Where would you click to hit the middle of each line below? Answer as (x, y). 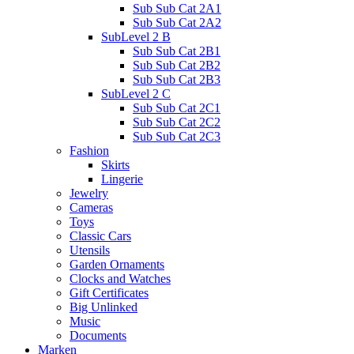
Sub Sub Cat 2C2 (177, 122)
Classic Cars (100, 235)
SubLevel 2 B (136, 36)
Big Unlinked (104, 307)
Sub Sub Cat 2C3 (177, 136)
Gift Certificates (109, 292)
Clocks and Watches (120, 278)
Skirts (115, 164)
